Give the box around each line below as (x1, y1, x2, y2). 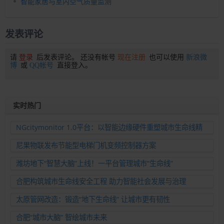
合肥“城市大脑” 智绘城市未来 (16, 212, 107, 222)
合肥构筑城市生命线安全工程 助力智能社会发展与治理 (16, 176, 186, 186)
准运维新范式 (16, 134, 58, 144)
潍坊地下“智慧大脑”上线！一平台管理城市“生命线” (16, 158, 173, 168)
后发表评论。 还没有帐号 (34, 53, 117, 61)
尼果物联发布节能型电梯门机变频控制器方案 (16, 140, 156, 150)
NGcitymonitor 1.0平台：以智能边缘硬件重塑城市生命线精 (16, 122, 202, 132)
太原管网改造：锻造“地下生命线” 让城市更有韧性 (16, 194, 170, 204)
